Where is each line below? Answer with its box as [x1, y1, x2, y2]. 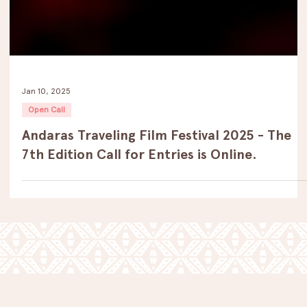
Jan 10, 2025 [22, 178, 71, 188]
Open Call [28, 197, 65, 208]
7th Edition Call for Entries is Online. [22, 238, 257, 256]
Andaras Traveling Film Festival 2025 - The [22, 219, 291, 236]
